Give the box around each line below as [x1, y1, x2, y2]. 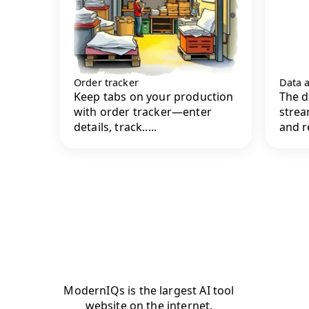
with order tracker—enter [74, 104, 212, 120]
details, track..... [74, 119, 157, 135]
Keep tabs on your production [74, 89, 234, 105]
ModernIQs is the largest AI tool [63, 282, 235, 298]
